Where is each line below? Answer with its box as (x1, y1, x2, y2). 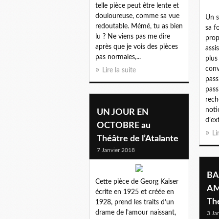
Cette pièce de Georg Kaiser (95, 178, 178, 185)
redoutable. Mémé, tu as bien (95, 22, 183, 30)
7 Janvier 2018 (97, 147, 135, 153)
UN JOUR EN (97, 108, 149, 117)
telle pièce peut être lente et (95, 2, 179, 9)
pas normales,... (95, 53, 141, 61)
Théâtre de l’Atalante (97, 134, 178, 143)
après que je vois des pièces (95, 43, 178, 50)
